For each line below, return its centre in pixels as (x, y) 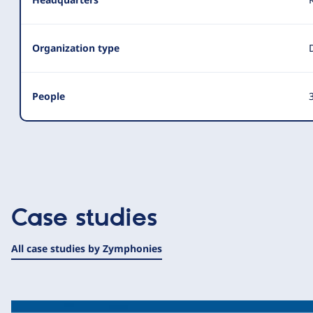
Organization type (76, 48)
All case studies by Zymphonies (87, 248)
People (49, 96)
